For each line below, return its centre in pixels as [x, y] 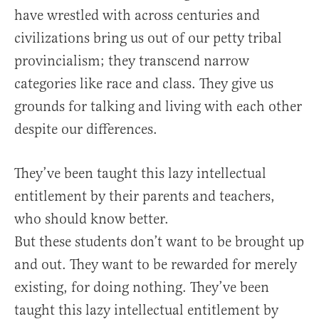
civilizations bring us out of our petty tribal [148, 38]
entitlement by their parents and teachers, [145, 197]
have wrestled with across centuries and [137, 16]
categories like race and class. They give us [144, 84]
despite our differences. [86, 130]
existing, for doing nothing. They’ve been [142, 288]
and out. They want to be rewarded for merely [156, 265]
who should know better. [91, 219]
